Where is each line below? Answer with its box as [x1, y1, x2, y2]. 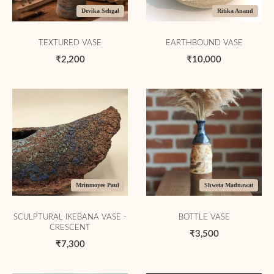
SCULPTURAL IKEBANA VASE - [13, 213, 127, 221]
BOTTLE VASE [178, 213, 230, 221]
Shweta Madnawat [204, 182, 254, 188]
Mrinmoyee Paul [76, 182, 120, 188]
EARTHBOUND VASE [165, 39, 243, 47]
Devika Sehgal [81, 7, 120, 14]
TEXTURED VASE [39, 39, 102, 47]
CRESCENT [50, 224, 91, 232]
